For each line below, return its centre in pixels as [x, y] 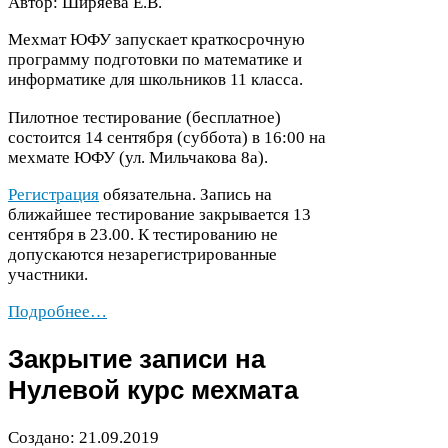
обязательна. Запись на [185, 195]
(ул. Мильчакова [178, 157]
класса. [275, 80]
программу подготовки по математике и [155, 60]
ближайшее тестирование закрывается [150, 215]
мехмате [41, 157]
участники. [48, 275]
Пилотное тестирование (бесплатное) [144, 117]
